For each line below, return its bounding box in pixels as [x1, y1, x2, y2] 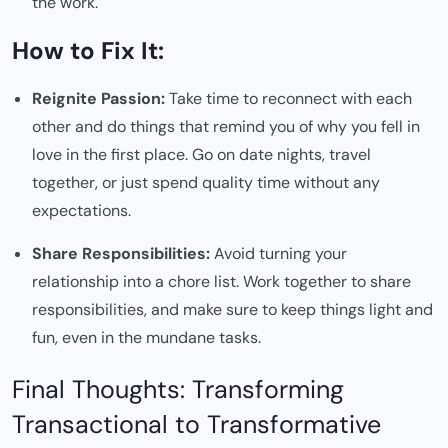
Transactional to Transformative [12, 407, 381, 441]
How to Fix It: [12, 34, 164, 66]
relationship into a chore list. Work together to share [32, 270, 411, 292]
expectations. [32, 199, 131, 221]
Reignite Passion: [32, 87, 165, 109]
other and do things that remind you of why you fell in [32, 115, 420, 137]
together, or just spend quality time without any [32, 171, 380, 193]
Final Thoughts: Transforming [12, 372, 344, 406]
